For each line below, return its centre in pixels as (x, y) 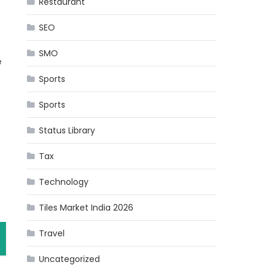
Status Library (67, 130)
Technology (64, 182)
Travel (52, 233)
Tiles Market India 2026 (86, 208)
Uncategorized (70, 259)
